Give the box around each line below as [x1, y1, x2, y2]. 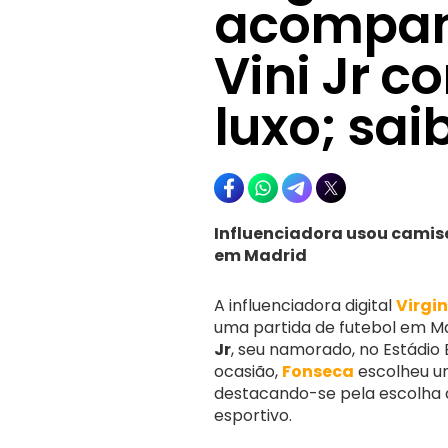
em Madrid [214, 243, 307, 267]
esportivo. [214, 403, 292, 427]
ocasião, [214, 359, 282, 383]
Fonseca [282, 359, 354, 383]
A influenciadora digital [214, 293, 396, 317]
